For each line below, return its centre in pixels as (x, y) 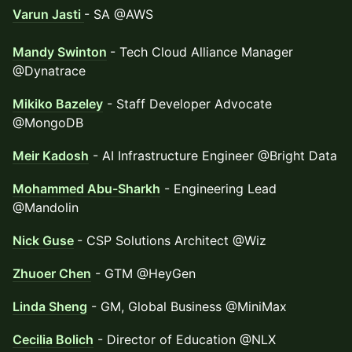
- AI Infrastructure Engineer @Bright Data (213, 156)
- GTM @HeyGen (143, 273)
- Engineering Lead (218, 189)
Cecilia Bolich (53, 339)
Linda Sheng (50, 306)
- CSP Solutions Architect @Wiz (172, 240)
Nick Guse (43, 240)
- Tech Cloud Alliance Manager (202, 52)
